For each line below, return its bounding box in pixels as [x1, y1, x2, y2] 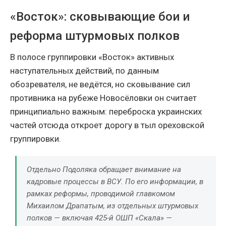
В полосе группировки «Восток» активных [10, 52, 174, 63]
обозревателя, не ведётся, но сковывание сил [10, 79, 190, 90]
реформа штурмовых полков [10, 29, 180, 43]
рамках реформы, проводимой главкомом [27, 189, 175, 199]
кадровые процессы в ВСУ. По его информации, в [27, 177, 203, 187]
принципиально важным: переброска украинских [10, 106, 202, 117]
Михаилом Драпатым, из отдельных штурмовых [27, 201, 198, 211]
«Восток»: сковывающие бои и [10, 10, 190, 24]
